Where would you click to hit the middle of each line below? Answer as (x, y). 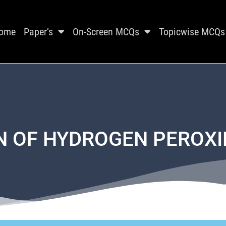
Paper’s (38, 32)
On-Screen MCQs (106, 32)
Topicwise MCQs (192, 32)
